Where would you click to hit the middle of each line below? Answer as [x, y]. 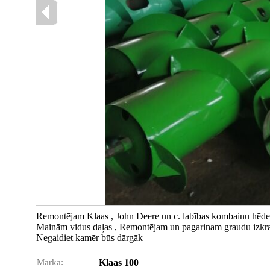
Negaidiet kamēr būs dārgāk [89, 238]
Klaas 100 [119, 262]
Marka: [50, 262]
